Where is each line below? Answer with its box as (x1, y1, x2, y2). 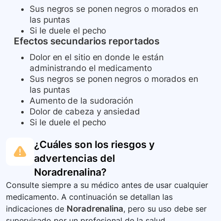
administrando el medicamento (30, 63, 152, 74)
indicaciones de (6, 204, 67, 214)
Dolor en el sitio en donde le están (30, 52, 164, 63)
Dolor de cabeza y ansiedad (30, 107, 140, 117)
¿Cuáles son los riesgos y (34, 139, 155, 151)
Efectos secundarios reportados (14, 36, 160, 47)
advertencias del (34, 152, 115, 165)
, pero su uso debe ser (123, 204, 207, 214)
